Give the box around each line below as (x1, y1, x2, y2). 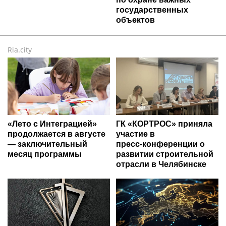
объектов (116, 15, 155, 24)
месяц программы (8, 149, 82, 158)
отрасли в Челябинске (116, 159, 206, 168)
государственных (116, 5, 188, 14)
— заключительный (8, 139, 87, 148)
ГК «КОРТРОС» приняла (116, 119, 212, 128)
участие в (116, 129, 155, 138)
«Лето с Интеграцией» (8, 119, 97, 128)
